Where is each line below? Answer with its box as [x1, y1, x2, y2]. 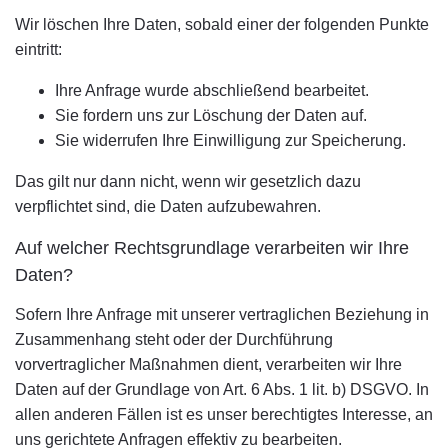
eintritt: [15, 41, 62, 58]
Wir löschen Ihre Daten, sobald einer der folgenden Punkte [15, 16, 429, 33]
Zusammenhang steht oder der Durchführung [15, 331, 333, 348]
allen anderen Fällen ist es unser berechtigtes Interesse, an [15, 406, 433, 423]
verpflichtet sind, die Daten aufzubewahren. [15, 198, 321, 215]
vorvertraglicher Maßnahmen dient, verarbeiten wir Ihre [15, 356, 402, 373]
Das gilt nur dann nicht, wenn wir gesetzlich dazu [15, 173, 361, 190]
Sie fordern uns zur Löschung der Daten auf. [55, 107, 367, 124]
